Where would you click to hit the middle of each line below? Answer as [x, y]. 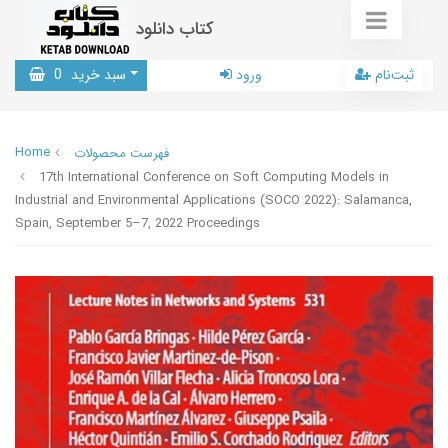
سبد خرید [96, 75]
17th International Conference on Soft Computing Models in [214, 177]
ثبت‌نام [394, 75]
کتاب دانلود [175, 29]
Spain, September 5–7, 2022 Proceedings [137, 223]
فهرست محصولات [121, 153]
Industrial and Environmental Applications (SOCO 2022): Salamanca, [213, 200]
